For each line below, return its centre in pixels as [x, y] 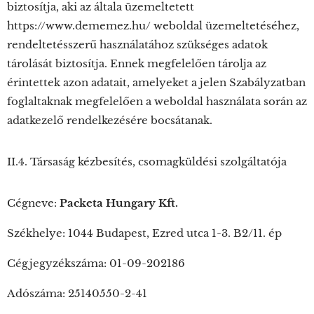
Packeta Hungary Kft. [119, 203]
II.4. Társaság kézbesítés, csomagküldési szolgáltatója [147, 162]
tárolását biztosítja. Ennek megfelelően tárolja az [137, 63]
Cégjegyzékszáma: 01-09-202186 [96, 263]
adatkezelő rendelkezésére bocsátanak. [110, 120]
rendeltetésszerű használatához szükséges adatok [137, 45]
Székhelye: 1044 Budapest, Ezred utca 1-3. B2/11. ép [144, 233]
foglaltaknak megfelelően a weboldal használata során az [157, 101]
